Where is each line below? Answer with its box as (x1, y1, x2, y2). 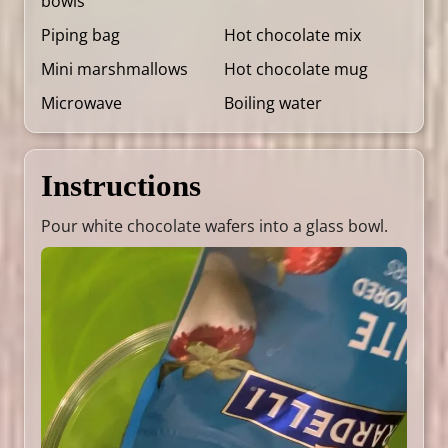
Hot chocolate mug (224, 57, 368, 80)
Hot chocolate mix (224, 23, 361, 46)
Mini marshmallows (41, 57, 188, 80)
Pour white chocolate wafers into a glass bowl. (41, 214, 388, 237)
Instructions (41, 167, 201, 203)
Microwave (41, 91, 122, 114)
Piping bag (41, 23, 120, 46)
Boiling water (224, 91, 322, 114)
